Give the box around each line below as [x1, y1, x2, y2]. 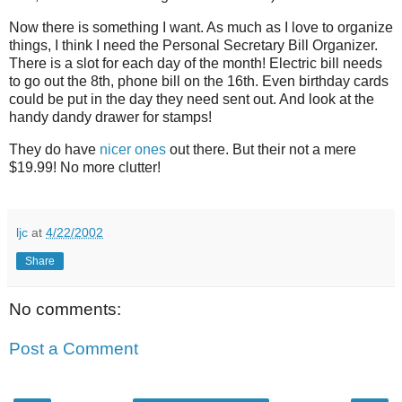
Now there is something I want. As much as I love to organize [9, 20, 393, 36]
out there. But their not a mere [166, 142, 356, 158]
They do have [9, 142, 100, 158]
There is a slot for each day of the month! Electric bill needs [9, 56, 382, 72]
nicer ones [100, 142, 166, 158]
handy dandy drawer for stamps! [9, 109, 212, 126]
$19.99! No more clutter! [9, 160, 161, 176]
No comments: [9, 300, 121, 319]
